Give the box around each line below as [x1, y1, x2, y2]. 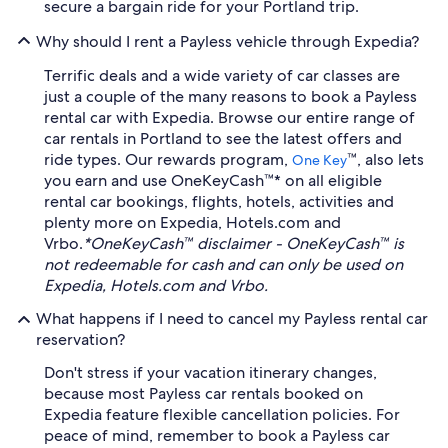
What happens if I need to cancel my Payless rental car [36, 308, 428, 329]
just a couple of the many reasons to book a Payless [44, 86, 417, 107]
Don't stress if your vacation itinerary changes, [44, 362, 377, 383]
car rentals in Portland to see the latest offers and [44, 128, 402, 149]
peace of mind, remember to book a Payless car [44, 425, 390, 446]
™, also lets [347, 149, 424, 170]
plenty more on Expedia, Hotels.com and [44, 212, 341, 233]
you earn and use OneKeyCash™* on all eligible [44, 170, 382, 191]
